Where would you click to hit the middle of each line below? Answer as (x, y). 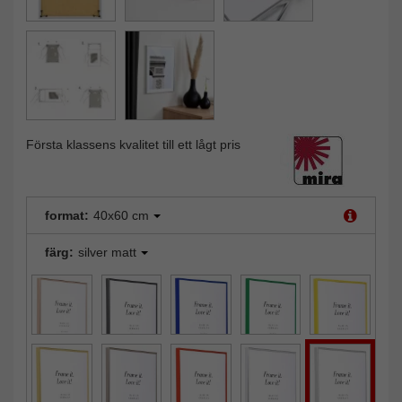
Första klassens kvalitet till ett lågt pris (133, 144)
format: (67, 215)
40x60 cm (121, 215)
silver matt (107, 252)
